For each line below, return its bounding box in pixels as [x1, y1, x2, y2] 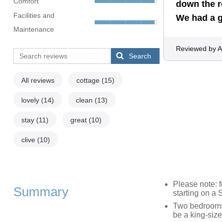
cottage [76, 76, 102, 85]
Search [129, 52, 152, 60]
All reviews [21, 76, 55, 85]
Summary [13, 185, 68, 199]
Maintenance [13, 25, 54, 34]
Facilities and [13, 11, 55, 20]
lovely [21, 96, 41, 105]
